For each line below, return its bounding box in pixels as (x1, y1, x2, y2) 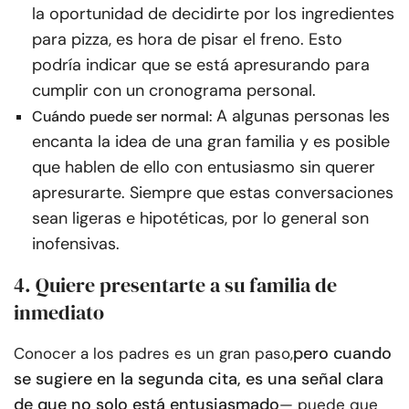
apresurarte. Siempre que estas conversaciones (32, 182, 393, 204)
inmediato (14, 299, 104, 327)
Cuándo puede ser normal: (32, 107, 212, 127)
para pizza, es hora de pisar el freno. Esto (32, 28, 342, 51)
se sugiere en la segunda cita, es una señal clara (14, 368, 383, 391)
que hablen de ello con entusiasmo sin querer (32, 156, 375, 179)
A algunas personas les (216, 105, 390, 128)
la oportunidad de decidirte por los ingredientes (32, 3, 394, 26)
